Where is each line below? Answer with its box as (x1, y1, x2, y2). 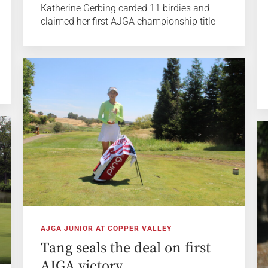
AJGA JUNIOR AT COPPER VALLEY (40, 224, 172, 233)
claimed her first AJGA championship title (40, 15, 215, 27)
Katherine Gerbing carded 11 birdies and (40, 2, 209, 14)
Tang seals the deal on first (40, 239, 211, 257)
